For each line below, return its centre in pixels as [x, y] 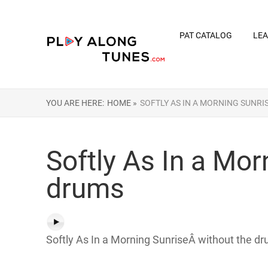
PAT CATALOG [206, 35]
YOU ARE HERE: [75, 103]
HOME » [122, 103]
